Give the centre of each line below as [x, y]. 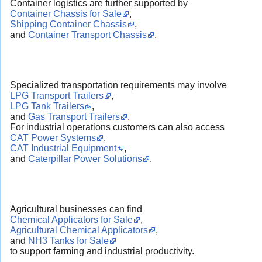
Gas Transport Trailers [74, 116]
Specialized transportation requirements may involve [118, 85]
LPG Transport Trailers [57, 95]
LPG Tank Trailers [47, 106]
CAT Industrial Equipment [63, 148]
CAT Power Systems [53, 137]
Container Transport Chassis [87, 35]
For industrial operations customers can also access [117, 127]
